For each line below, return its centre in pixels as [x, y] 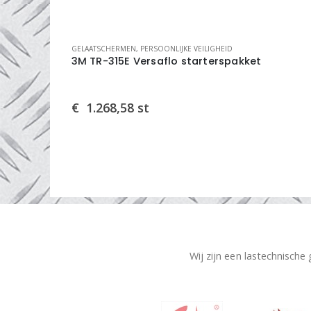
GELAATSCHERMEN [103, 48]
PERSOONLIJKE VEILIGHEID [186, 48]
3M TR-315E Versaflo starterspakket [166, 61]
